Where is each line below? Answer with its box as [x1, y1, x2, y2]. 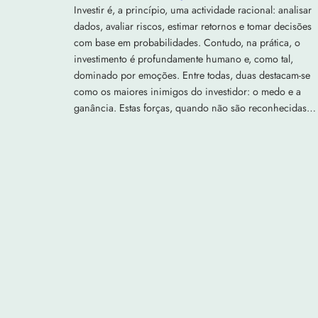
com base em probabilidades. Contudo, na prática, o [74, 35, 300, 50]
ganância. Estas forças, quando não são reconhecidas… [74, 100, 316, 115]
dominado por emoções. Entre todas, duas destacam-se [74, 67, 310, 82]
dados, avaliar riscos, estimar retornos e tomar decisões [74, 18, 312, 33]
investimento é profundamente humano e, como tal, [74, 51, 293, 66]
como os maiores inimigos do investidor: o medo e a [74, 84, 301, 99]
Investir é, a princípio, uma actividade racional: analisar [74, 2, 312, 17]
